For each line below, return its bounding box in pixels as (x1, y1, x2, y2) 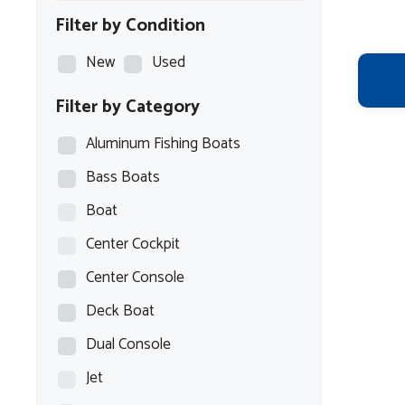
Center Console (86, 265, 184, 290)
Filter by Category (55, 92, 200, 122)
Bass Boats (86, 165, 160, 190)
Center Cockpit (86, 231, 180, 257)
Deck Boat (86, 298, 155, 324)
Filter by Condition (55, 11, 205, 41)
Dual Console (86, 332, 171, 357)
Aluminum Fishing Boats (86, 131, 240, 156)
